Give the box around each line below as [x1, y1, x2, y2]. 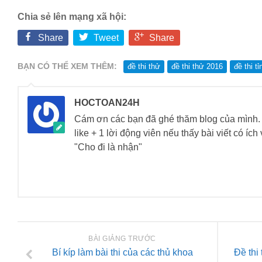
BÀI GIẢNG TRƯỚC [88, 235, 156, 243]
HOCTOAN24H [74, 98, 140, 108]
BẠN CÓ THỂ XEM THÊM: [18, 61, 117, 71]
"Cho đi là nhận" [74, 142, 142, 153]
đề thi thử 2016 [171, 62, 223, 71]
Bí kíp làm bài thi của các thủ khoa [51, 247, 193, 258]
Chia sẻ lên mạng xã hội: [18, 12, 126, 22]
